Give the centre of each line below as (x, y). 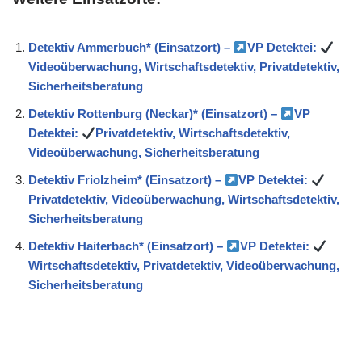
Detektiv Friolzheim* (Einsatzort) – (126, 180)
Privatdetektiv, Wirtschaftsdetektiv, (193, 133)
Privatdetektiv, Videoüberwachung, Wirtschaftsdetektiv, (184, 200)
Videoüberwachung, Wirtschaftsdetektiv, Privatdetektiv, (184, 67)
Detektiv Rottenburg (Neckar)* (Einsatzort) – (154, 114)
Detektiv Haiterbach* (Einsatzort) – (127, 246)
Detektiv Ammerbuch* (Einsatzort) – (131, 48)
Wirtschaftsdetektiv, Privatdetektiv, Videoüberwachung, (184, 266)
